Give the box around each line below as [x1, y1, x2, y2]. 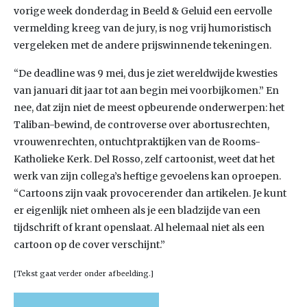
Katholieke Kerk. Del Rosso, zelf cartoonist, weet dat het [14, 153, 275, 165]
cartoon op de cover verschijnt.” [14, 238, 165, 251]
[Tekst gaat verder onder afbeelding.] [14, 269, 153, 278]
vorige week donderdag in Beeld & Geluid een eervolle [14, 5, 272, 17]
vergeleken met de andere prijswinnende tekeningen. [14, 39, 271, 51]
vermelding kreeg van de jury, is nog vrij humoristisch [14, 22, 271, 34]
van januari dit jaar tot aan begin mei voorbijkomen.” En [14, 84, 279, 97]
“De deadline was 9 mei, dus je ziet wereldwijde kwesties [14, 67, 278, 79]
